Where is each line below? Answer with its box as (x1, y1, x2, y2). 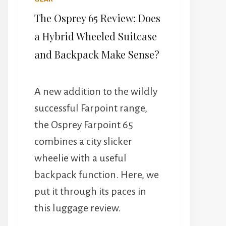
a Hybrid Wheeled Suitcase (34, 29, 157, 43)
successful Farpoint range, (34, 102, 147, 114)
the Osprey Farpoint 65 (34, 119, 133, 131)
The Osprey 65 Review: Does (34, 11, 160, 25)
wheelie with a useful (34, 152, 127, 164)
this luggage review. (34, 202, 121, 214)
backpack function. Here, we (34, 169, 159, 181)
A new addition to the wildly (34, 86, 157, 97)
